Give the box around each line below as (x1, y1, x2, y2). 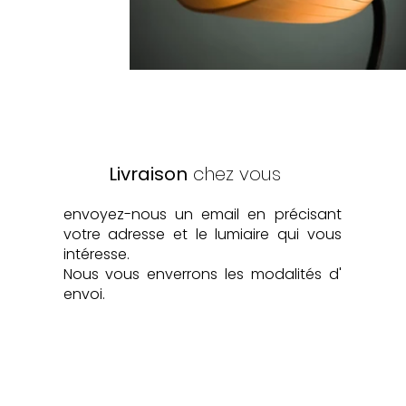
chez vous (187, 160, 281, 187)
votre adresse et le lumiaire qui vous (63, 223, 342, 245)
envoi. (63, 283, 105, 304)
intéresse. (63, 243, 130, 265)
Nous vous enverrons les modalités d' (63, 263, 342, 285)
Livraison (108, 160, 188, 187)
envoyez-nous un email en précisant (63, 203, 342, 225)
